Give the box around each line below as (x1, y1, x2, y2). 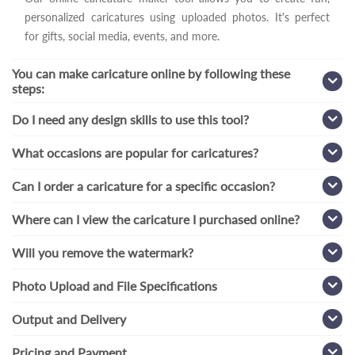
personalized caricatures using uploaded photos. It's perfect (25, 10, 330, 25)
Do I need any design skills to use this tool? (12, 112, 249, 128)
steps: (12, 81, 44, 97)
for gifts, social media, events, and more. (25, 29, 219, 44)
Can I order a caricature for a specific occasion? (12, 178, 275, 194)
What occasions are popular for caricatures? (12, 145, 258, 161)
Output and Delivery (12, 311, 126, 327)
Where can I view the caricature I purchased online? (12, 212, 300, 227)
